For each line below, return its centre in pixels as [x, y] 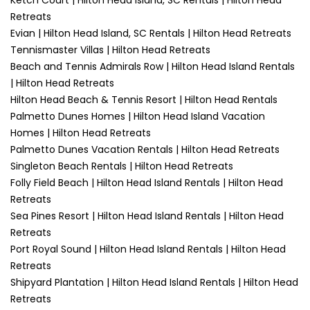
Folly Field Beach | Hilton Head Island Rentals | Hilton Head [147, 183]
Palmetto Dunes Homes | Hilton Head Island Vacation [138, 116]
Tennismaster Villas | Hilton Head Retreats [110, 50]
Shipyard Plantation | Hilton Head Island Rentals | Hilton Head [154, 282]
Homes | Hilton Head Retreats [81, 133]
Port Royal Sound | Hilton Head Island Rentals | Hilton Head [148, 249]
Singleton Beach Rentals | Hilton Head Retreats [122, 166]
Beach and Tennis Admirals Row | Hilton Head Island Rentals [153, 66]
